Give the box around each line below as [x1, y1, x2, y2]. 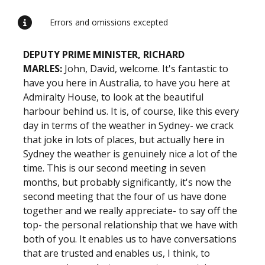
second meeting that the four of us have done [23, 190, 227, 203]
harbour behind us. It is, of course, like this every [23, 105, 239, 118]
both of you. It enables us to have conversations [23, 232, 237, 245]
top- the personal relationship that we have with [23, 218, 238, 231]
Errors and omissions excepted [50, 17, 168, 28]
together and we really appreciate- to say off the [23, 204, 237, 217]
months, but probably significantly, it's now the [23, 176, 231, 189]
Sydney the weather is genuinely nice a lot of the [23, 147, 237, 160]
